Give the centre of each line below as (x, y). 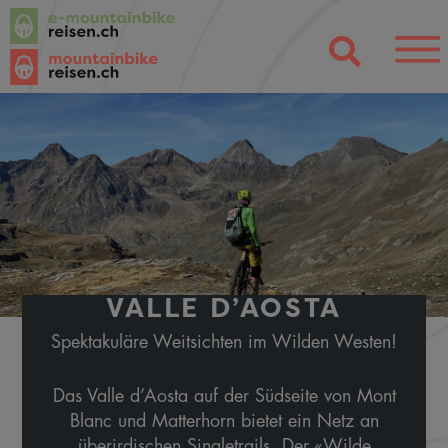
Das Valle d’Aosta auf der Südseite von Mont (224, 395)
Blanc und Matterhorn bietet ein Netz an (224, 420)
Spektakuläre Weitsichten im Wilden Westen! (224, 341)
